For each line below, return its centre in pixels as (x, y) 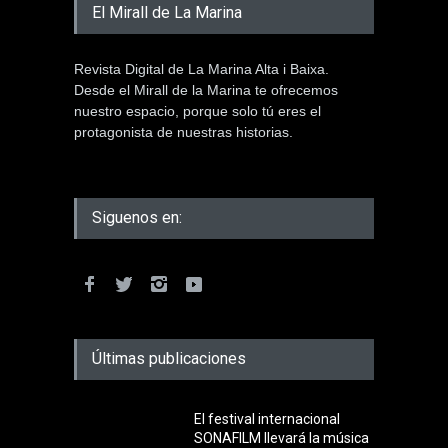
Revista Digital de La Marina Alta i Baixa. (201, 68)
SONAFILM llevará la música (281, 437)
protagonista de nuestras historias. (183, 131)
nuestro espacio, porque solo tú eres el (197, 110)
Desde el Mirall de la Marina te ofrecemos (206, 89)
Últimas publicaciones (169, 358)
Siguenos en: (137, 217)
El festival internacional (267, 418)
